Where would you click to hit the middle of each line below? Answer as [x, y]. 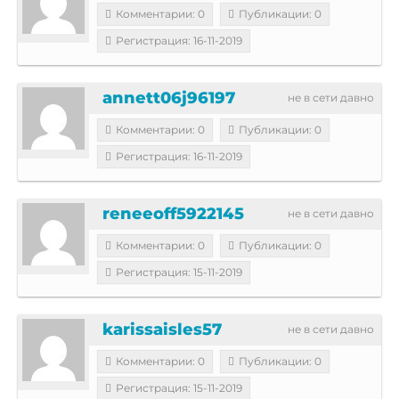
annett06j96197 [169, 98]
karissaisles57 [162, 329]
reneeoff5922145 [173, 213]
